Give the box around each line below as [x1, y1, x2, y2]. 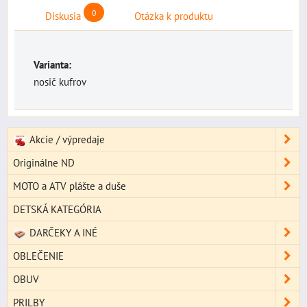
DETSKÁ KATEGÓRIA [13, 202, 101, 217]
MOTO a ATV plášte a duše [13, 179, 126, 193]
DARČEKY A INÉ [26, 225, 97, 240]
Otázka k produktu [134, 9, 213, 23]
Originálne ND [13, 156, 75, 170]
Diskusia [45, 9, 81, 23]
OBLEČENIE [13, 249, 64, 263]
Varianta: [34, 58, 71, 72]
